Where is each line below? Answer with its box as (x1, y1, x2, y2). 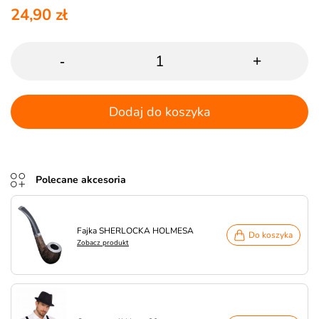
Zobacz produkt (77, 237, 129, 248)
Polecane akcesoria (36, 172, 126, 187)
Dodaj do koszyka (108, 103, 211, 120)
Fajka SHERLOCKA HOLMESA (77, 224, 194, 236)
